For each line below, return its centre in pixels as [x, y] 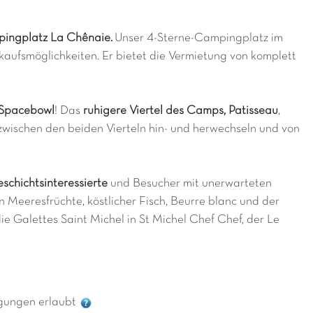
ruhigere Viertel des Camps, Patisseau [181, 111]
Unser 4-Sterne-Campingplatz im [199, 38]
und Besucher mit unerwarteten [190, 183]
